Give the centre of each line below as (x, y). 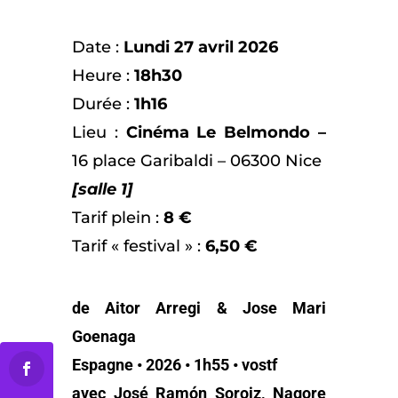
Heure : (103, 75)
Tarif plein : (117, 217)
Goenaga (103, 337)
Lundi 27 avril (178, 47)
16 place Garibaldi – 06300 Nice (196, 160)
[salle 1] (102, 189)
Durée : (103, 103)
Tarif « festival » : (138, 246)
